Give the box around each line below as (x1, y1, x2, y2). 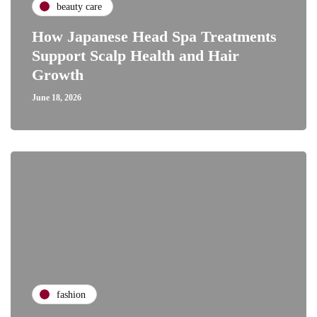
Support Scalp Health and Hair (32, 47, 239, 64)
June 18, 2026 (32, 93, 81, 103)
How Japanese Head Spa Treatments (32, 28, 277, 45)
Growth (32, 66, 83, 83)
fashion (57, 289, 86, 300)
